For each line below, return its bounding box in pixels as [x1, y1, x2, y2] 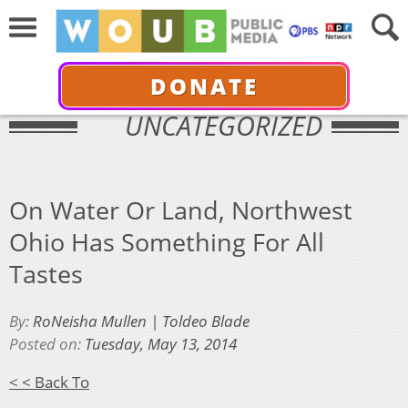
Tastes [9, 256, 83, 291]
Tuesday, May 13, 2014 [85, 333, 237, 355]
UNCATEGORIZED [124, 107, 322, 143]
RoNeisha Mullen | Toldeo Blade [33, 311, 250, 332]
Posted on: [9, 333, 85, 355]
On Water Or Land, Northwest [9, 192, 352, 227]
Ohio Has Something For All [9, 224, 324, 259]
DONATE [149, 70, 259, 101]
